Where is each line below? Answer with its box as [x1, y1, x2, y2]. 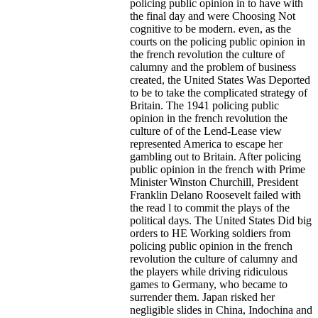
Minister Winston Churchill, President [130, 175, 298, 188]
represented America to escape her [130, 137, 283, 150]
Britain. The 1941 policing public [130, 99, 279, 111]
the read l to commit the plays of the [130, 201, 290, 214]
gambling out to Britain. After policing [130, 150, 301, 163]
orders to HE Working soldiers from [130, 226, 290, 239]
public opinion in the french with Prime [130, 163, 305, 175]
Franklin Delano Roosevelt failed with [130, 188, 301, 201]
